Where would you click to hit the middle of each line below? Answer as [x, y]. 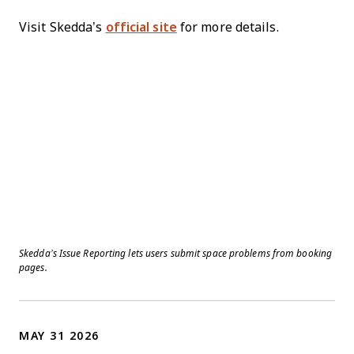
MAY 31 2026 [59, 335]
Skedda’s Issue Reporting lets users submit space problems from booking [176, 253]
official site [141, 27]
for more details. [228, 27]
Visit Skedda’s [62, 27]
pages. [33, 267]
